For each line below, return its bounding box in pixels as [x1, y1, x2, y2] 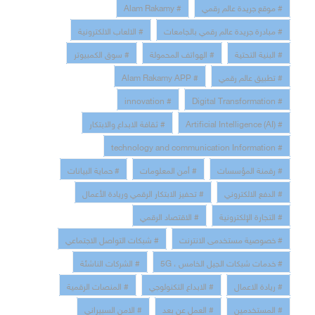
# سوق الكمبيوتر [74, 45, 129, 60]
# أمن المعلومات [140, 161, 197, 176]
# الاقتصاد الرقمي [140, 207, 199, 222]
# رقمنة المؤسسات [217, 161, 283, 176]
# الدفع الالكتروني [224, 184, 283, 199]
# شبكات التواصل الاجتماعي [65, 231, 159, 245]
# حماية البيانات [67, 161, 120, 176]
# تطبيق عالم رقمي [219, 68, 283, 83]
